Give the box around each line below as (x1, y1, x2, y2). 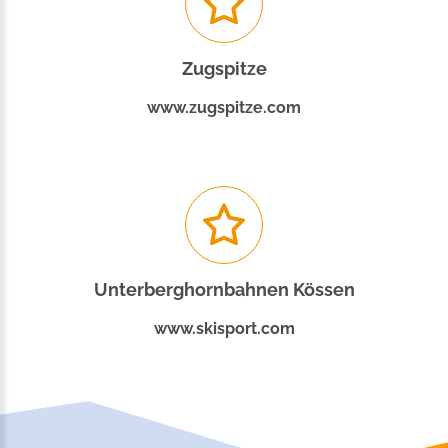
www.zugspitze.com (147, 98, 301, 118)
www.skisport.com (153, 319, 295, 339)
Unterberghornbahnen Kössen (93, 279, 355, 301)
